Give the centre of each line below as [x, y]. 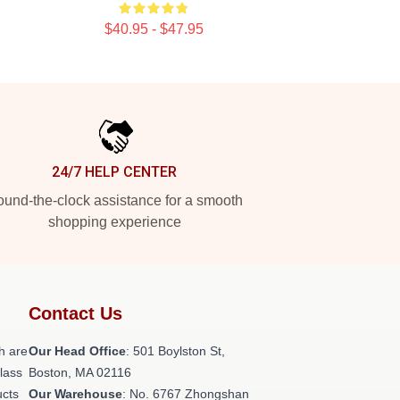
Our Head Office [77, 351]
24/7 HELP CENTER [114, 172]
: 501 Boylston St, [175, 351]
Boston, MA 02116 [80, 372]
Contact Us [75, 313]
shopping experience [114, 222]
